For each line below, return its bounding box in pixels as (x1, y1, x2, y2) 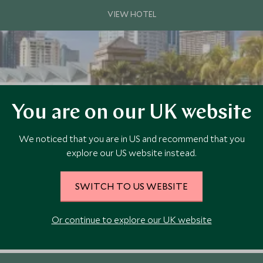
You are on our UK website (11, 103, 252, 124)
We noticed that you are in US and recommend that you (18, 132, 245, 144)
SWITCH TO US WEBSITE (75, 180, 188, 192)
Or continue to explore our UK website (51, 213, 212, 225)
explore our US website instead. (66, 146, 197, 159)
